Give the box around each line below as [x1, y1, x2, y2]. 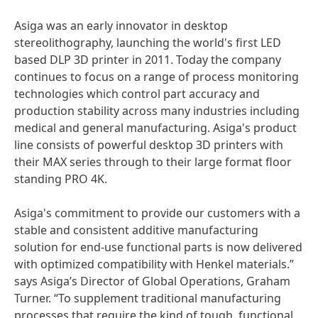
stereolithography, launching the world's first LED [14, 35, 281, 50]
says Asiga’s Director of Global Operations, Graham [14, 273, 290, 289]
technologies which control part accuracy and [14, 86, 260, 102]
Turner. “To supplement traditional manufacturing [14, 290, 281, 306]
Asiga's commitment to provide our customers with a [14, 205, 300, 221]
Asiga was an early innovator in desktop [14, 18, 228, 33]
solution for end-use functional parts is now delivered [14, 239, 302, 255]
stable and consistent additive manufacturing [14, 222, 258, 238]
